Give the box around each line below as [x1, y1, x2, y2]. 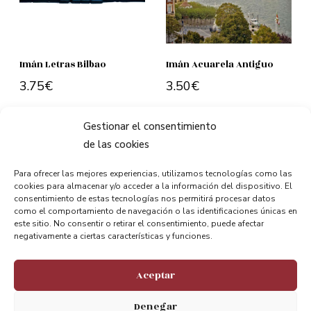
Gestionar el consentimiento [83, 119, 217, 133]
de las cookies [83, 137, 149, 151]
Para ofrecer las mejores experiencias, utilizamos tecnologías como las [14, 168, 292, 179]
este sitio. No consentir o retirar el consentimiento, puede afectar [14, 218, 264, 229]
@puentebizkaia [51, 292, 116, 303]
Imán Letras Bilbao [19, 57, 106, 72]
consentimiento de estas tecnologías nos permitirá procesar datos [14, 193, 276, 204]
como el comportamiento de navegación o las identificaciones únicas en [14, 205, 297, 217]
